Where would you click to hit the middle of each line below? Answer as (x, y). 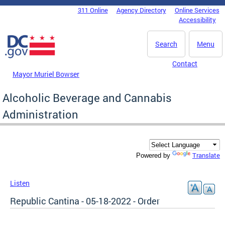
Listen (20, 183)
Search (166, 44)
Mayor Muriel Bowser (46, 74)
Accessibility (197, 20)
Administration (40, 114)
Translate (206, 155)
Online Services (197, 10)
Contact (185, 64)
